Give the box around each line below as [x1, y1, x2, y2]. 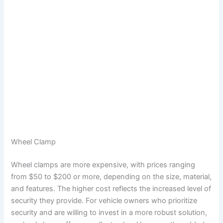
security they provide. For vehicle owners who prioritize [11, 196, 198, 206]
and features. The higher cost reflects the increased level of [11, 184, 212, 194]
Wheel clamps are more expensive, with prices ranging [11, 160, 196, 170]
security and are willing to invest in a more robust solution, [11, 208, 208, 218]
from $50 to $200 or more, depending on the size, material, [11, 172, 212, 182]
